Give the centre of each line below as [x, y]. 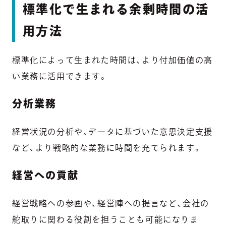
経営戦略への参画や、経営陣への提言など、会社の [111, 203]
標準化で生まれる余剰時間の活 [116, 9]
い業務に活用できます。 [60, 76]
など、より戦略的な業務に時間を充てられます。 [107, 148]
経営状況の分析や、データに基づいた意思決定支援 [112, 131]
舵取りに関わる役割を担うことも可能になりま [105, 219]
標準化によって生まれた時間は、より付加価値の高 [112, 60]
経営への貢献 [45, 175]
